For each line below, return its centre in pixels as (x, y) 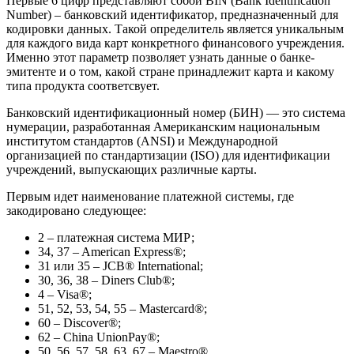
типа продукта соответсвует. (83, 85)
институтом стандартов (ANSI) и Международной (142, 141)
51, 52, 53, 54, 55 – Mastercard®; (122, 308)
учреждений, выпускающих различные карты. (132, 169)
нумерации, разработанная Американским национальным (163, 126)
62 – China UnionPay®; (99, 337)
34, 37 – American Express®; (112, 251)
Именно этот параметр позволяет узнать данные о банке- (160, 57)
